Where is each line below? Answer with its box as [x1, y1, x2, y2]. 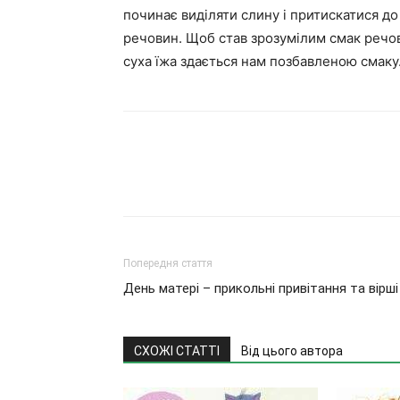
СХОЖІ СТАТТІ [134, 344, 220, 358]
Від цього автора [241, 344, 343, 358]
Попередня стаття [123, 257, 212, 270]
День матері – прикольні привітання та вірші [123, 280, 398, 296]
